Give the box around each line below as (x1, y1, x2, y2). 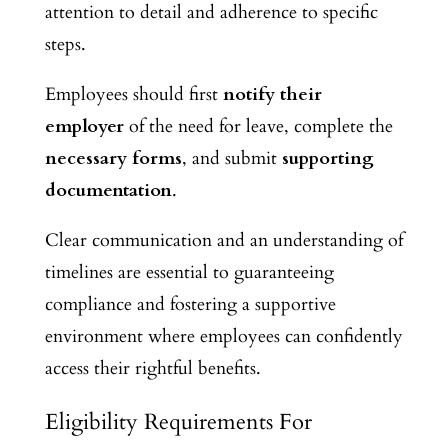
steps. (44, 31, 86, 57)
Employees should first (44, 81, 223, 107)
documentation (44, 177, 172, 203)
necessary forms (44, 145, 182, 171)
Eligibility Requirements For (44, 406, 312, 437)
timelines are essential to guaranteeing (44, 259, 334, 285)
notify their (222, 81, 322, 107)
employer (44, 113, 124, 139)
